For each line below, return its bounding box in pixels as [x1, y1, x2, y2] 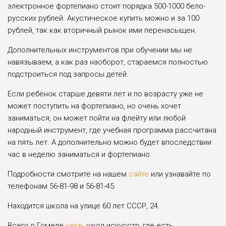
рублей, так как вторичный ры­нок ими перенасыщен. [8, 25, 197, 35]
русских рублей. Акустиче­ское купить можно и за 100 [8, 13, 199, 23]
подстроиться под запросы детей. [8, 69, 129, 79]
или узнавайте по [149, 169, 211, 179]
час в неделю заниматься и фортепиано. [8, 149, 152, 159]
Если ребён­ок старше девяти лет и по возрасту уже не [8, 89, 203, 98]
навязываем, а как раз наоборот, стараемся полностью [8, 57, 208, 67]
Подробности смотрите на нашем [8, 169, 129, 179]
